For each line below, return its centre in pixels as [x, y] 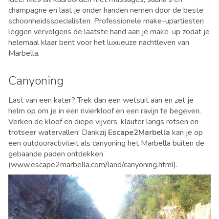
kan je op [186, 132]
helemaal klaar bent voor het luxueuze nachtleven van [99, 42]
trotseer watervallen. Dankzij [58, 132]
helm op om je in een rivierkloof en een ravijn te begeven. [105, 111]
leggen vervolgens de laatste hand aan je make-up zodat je [109, 32]
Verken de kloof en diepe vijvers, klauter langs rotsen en [103, 121]
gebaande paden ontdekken [56, 154]
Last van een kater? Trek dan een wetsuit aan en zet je [101, 100]
